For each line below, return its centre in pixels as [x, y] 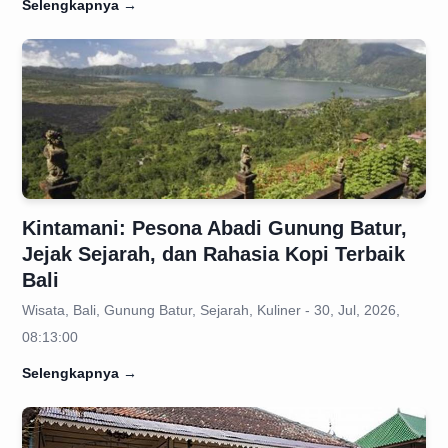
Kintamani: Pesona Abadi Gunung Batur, [214, 228]
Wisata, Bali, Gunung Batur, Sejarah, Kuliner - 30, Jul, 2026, [211, 310]
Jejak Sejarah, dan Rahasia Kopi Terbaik [213, 254]
